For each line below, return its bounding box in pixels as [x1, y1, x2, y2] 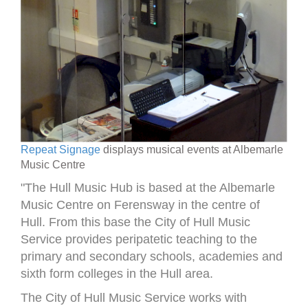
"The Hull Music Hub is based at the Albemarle [21, 181, 275, 195]
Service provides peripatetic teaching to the [21, 232, 257, 246]
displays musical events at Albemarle [100, 144, 283, 155]
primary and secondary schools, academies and [21, 250, 283, 263]
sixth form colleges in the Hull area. [21, 267, 213, 280]
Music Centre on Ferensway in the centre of [21, 198, 260, 212]
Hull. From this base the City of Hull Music [21, 215, 250, 229]
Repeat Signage [21, 144, 100, 155]
